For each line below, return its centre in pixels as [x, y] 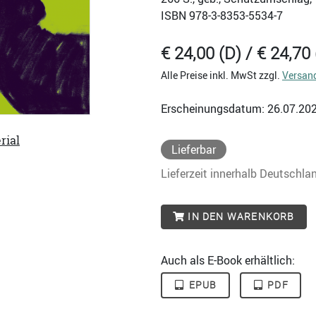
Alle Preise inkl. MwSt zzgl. [221, 75]
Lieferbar [194, 150]
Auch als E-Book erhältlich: [228, 260]
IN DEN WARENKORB [240, 217]
